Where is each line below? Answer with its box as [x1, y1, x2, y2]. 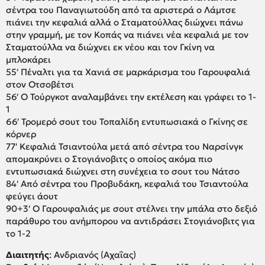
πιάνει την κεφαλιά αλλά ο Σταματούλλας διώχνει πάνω [6, 17, 243, 28]
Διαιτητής [6, 249, 49, 261]
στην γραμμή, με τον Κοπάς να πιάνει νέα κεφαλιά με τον [6, 29, 248, 41]
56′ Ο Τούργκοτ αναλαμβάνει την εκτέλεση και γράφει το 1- [6, 91, 256, 103]
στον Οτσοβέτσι [6, 79, 74, 91]
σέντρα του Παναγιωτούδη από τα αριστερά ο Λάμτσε [6, 4, 236, 16]
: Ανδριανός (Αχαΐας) [49, 249, 136, 261]
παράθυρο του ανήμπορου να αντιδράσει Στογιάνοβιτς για [6, 215, 255, 227]
